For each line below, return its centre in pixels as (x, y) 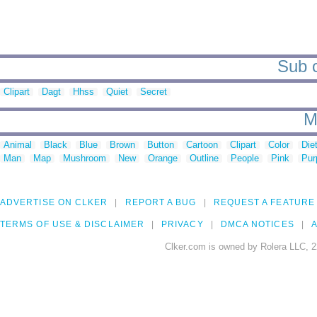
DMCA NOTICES (257, 225)
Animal (18, 145)
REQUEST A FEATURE (264, 203)
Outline (204, 158)
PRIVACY (183, 225)
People (245, 158)
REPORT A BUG (161, 203)
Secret (154, 92)
